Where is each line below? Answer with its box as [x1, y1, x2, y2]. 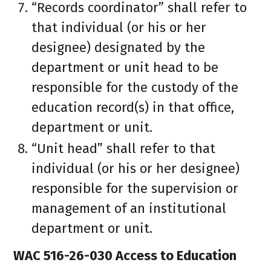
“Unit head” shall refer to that [31, 140, 215, 157]
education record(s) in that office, [31, 99, 234, 116]
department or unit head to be [31, 59, 218, 76]
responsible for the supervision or [31, 180, 238, 197]
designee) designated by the [31, 39, 205, 56]
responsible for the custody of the [31, 79, 238, 96]
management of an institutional [31, 200, 226, 217]
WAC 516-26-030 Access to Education [13, 247, 237, 264]
